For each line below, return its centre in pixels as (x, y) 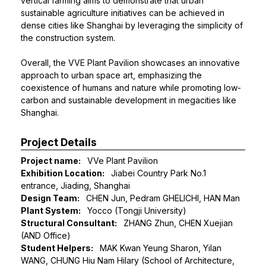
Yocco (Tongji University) (136, 211)
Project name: (51, 161)
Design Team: (50, 198)
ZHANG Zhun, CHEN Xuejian (177, 223)
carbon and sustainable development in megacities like (129, 100)
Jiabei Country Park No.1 (157, 173)
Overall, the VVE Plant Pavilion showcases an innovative (130, 63)
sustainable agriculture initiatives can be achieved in (123, 13)
